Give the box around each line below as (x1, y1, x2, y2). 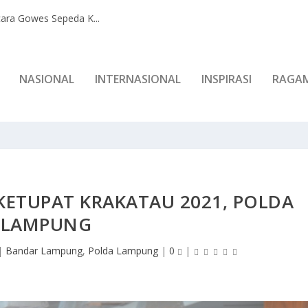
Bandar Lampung (5, 243, 82, 257)
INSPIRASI (201, 71, 252, 87)
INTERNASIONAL (95, 71, 181, 87)
